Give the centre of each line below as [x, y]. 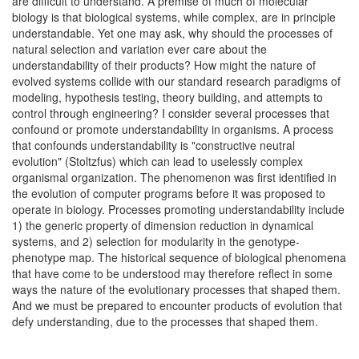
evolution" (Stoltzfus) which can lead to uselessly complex [157, 161]
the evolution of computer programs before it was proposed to [169, 193]
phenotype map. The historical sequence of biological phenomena [179, 257]
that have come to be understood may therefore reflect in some [172, 273]
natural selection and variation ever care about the [139, 49]
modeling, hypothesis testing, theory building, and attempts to [167, 97]
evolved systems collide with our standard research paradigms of [176, 81]
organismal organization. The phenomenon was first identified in [174, 177]
